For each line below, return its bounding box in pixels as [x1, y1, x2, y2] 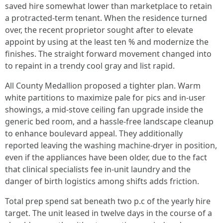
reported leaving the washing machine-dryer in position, [5, 140, 217, 151]
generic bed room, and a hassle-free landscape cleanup [5, 116, 214, 127]
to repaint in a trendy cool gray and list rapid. [5, 60, 175, 71]
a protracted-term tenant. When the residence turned [5, 12, 207, 23]
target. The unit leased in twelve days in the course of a [5, 208, 212, 219]
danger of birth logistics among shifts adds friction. [5, 176, 199, 187]
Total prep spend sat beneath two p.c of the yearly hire [5, 196, 211, 207]
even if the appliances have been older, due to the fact [5, 152, 207, 163]
